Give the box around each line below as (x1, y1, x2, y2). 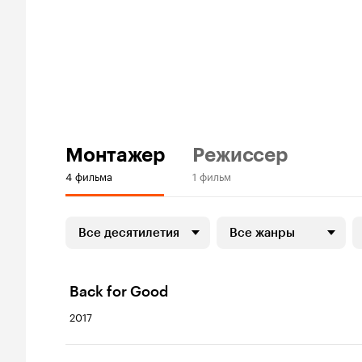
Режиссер (192, 143, 288, 166)
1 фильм (192, 167, 232, 183)
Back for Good (69, 283, 168, 301)
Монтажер (65, 143, 165, 166)
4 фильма (65, 167, 112, 183)
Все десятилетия (78, 225, 179, 240)
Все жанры (229, 225, 295, 240)
